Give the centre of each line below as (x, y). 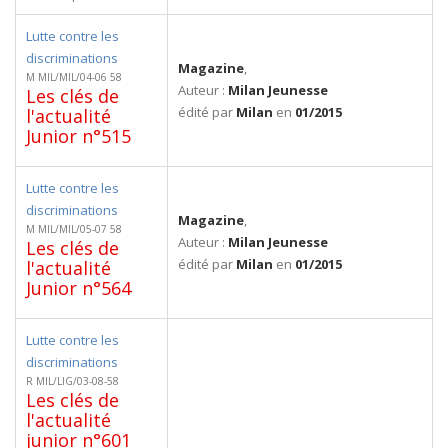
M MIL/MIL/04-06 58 (74, 77)
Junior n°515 (78, 136)
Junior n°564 (78, 288)
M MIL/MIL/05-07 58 (74, 229)
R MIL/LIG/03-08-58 (72, 381)
